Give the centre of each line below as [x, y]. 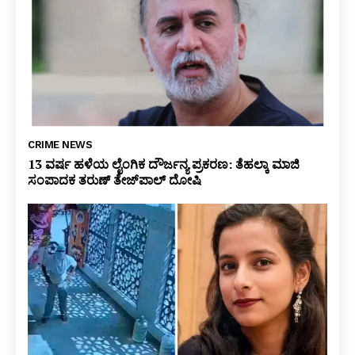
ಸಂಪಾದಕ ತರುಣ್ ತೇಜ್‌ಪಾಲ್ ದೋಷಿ [115, 180]
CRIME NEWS [60, 145]
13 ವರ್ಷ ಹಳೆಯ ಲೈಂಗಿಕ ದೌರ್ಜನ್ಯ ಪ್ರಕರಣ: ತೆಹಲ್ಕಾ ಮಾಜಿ [164, 164]
